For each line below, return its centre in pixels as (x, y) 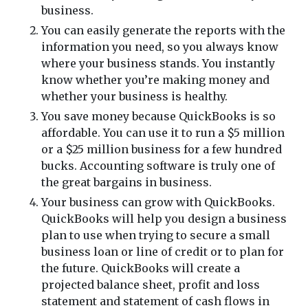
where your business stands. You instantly (158, 63)
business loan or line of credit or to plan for (163, 252)
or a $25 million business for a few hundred (162, 149)
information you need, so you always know (160, 47)
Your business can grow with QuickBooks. (158, 202)
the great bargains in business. (126, 182)
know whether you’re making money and (155, 80)
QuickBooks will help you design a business (164, 219)
